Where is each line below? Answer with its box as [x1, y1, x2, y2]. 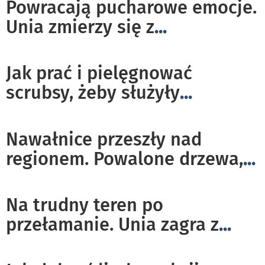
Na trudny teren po [6, 194, 163, 216]
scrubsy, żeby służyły [6, 82, 180, 104]
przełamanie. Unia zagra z [6, 214, 219, 236]
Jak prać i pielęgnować [6, 62, 192, 85]
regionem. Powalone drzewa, [6, 148, 243, 170]
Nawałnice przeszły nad [6, 128, 202, 151]
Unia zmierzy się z [6, 16, 154, 38]
